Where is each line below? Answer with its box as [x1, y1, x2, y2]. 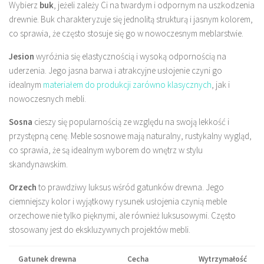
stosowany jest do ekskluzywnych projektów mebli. [9, 223, 190, 235]
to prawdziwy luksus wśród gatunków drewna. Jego [37, 181, 224, 193]
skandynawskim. [9, 158, 68, 170]
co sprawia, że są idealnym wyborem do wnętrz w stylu [9, 144, 203, 156]
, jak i [212, 78, 230, 90]
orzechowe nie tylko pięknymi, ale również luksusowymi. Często [9, 209, 236, 221]
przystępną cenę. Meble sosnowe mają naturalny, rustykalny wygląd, [9, 130, 252, 141]
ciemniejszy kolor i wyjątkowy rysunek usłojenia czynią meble [9, 195, 227, 207]
